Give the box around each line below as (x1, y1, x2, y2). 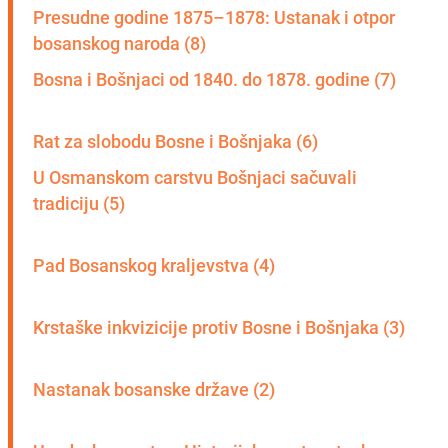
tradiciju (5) (33, 190, 125, 215)
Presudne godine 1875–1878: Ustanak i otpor (33, 4, 395, 29)
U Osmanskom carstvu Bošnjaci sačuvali (33, 164, 357, 189)
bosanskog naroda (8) (33, 30, 206, 55)
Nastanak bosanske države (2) (33, 376, 275, 401)
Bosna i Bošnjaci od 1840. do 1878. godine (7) (33, 66, 396, 91)
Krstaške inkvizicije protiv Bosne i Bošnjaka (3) (33, 314, 405, 339)
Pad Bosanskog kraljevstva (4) (33, 252, 275, 277)
